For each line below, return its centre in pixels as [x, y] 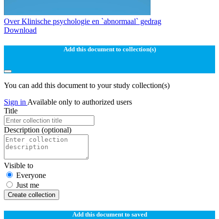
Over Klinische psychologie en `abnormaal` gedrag [83, 22]
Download [20, 30]
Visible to [19, 165]
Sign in [16, 102]
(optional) [56, 130]
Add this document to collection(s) [109, 49]
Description [23, 130]
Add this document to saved [109, 214]
